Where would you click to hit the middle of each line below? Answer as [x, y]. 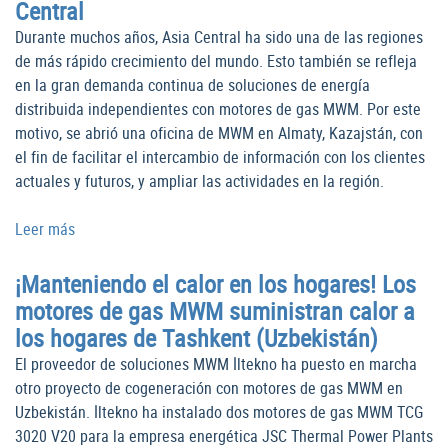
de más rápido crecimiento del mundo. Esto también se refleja [216, 61]
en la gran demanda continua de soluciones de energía [192, 85]
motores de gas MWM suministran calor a [215, 311]
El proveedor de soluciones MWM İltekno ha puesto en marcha [216, 364]
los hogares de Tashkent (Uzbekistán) [196, 338]
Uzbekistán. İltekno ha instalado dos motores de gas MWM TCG [219, 412]
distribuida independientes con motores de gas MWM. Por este [218, 109]
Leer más [45, 229]
